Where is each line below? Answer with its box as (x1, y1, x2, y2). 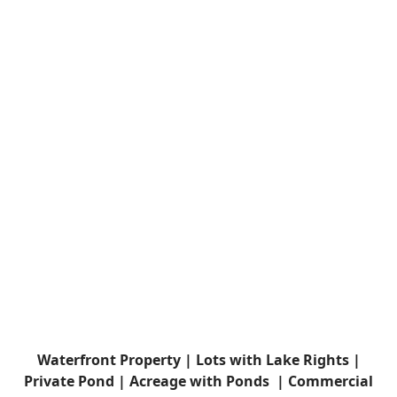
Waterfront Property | (36, 350, 196, 370)
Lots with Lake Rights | (195, 350, 361, 370)
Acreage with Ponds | (129, 371, 288, 391)
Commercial (288, 371, 373, 391)
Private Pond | (24, 371, 129, 391)
